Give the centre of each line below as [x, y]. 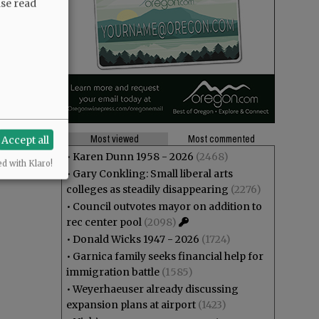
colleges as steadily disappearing [147, 189]
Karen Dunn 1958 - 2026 [133, 157]
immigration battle [113, 272]
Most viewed [115, 139]
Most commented [221, 139]
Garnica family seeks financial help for [168, 256]
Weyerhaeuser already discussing [156, 289]
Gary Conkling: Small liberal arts [153, 174]
